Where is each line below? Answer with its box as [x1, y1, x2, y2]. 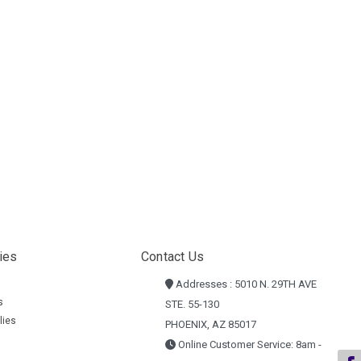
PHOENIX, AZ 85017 [164, 318, 256, 331]
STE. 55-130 [164, 298, 219, 311]
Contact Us [140, 249, 205, 265]
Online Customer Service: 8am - [175, 338, 322, 351]
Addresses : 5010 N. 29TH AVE [172, 278, 317, 291]
